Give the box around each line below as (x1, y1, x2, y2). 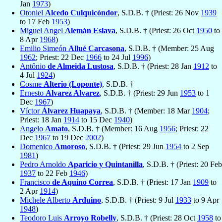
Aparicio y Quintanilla (68, 160, 143, 169)
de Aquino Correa (52, 178, 113, 187)
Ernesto (20, 89, 46, 98)
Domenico (20, 142, 55, 151)
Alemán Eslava (65, 26, 115, 35)
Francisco (20, 178, 52, 187)
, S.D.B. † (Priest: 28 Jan (113, 62, 193, 71)
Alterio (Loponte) (44, 80, 102, 89)
